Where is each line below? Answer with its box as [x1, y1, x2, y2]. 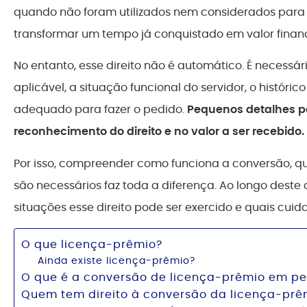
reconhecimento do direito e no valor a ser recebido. [14, 123, 304, 140]
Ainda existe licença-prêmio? [38, 254, 195, 268]
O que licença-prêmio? [21, 236, 162, 253]
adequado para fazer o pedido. [14, 101, 187, 118]
